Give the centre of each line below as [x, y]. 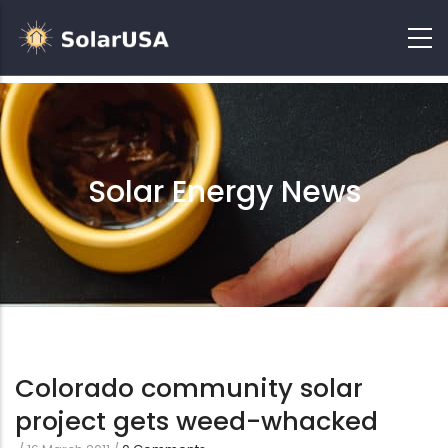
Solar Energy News [224, 192]
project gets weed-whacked [196, 421]
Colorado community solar [189, 388]
